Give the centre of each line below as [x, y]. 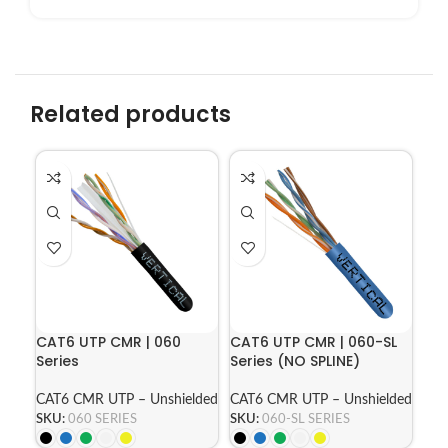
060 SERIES [102, 418]
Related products [130, 114]
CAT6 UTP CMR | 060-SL [313, 341]
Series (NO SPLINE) [295, 360]
